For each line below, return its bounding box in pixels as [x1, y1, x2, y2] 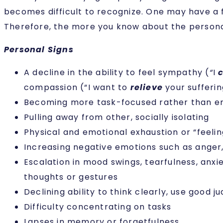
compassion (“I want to [24, 82, 130, 94]
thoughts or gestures [24, 171, 121, 183]
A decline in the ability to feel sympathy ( [24, 67, 210, 79]
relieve [130, 82, 166, 94]
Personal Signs [4, 44, 74, 56]
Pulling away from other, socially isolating [24, 111, 210, 123]
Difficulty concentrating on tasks [24, 201, 174, 213]
